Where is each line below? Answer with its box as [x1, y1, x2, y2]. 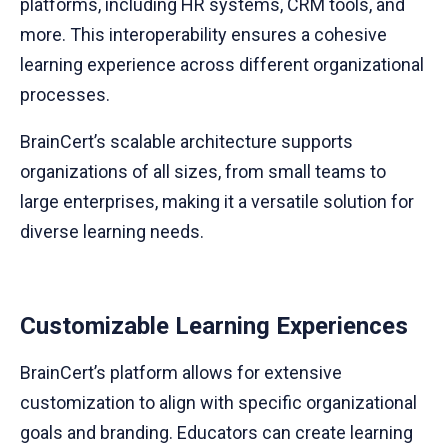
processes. [20, 84, 110, 106]
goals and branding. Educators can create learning [20, 421, 413, 443]
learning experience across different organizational [20, 54, 424, 76]
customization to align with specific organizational [20, 391, 417, 413]
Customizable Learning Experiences [20, 311, 408, 340]
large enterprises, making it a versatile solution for [20, 190, 414, 212]
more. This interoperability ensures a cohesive [20, 24, 387, 46]
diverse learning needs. [20, 220, 204, 242]
